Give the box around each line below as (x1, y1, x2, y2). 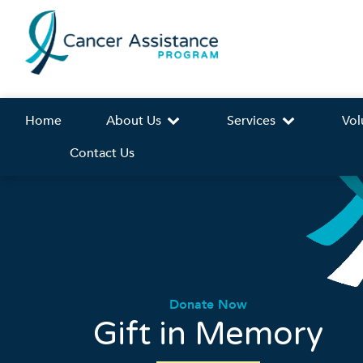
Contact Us (70, 144, 135, 163)
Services (227, 112, 280, 130)
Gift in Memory (92, 314, 323, 354)
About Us (106, 112, 164, 130)
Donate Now (169, 296, 247, 314)
